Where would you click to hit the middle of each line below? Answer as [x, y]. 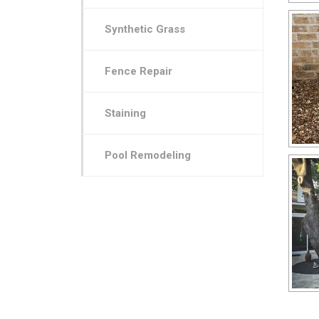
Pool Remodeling [147, 155]
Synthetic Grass [145, 29]
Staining [125, 113]
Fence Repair [138, 71]
